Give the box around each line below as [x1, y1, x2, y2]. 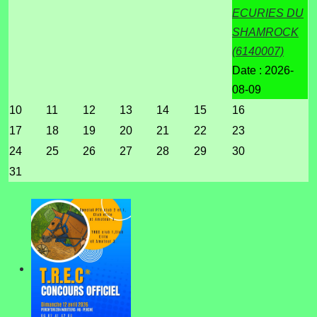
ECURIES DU [232, 6, 304, 19]
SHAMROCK [232, 25, 299, 38]
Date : [232, 64, 265, 76]
